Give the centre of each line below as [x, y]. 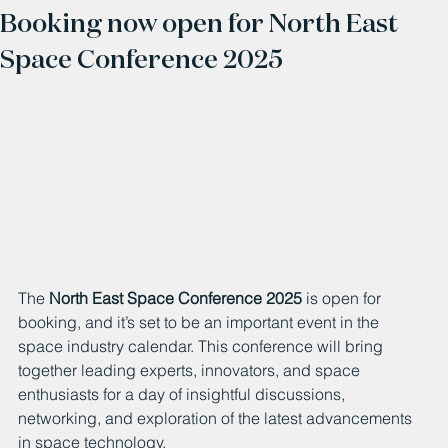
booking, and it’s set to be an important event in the [200, 321]
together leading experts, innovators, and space [191, 369]
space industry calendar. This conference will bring [202, 345]
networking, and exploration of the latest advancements [217, 417]
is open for [343, 297]
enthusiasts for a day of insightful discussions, [183, 393]
